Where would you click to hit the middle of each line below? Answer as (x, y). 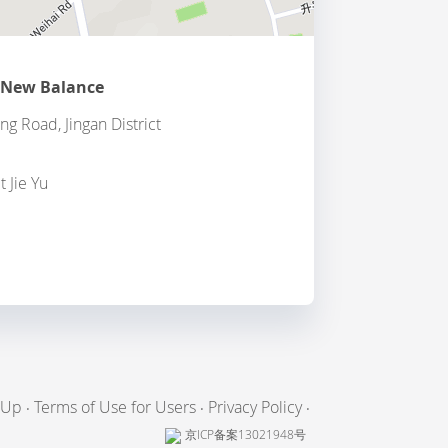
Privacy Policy (254, 407)
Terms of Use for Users (114, 407)
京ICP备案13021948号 (245, 434)
